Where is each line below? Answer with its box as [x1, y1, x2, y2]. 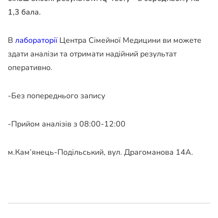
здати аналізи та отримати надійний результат [8, 49, 177, 60]
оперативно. [8, 62, 53, 73]
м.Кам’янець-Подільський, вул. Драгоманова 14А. [8, 147, 193, 158]
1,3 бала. [8, 7, 41, 18]
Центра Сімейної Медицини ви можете [57, 35, 201, 46]
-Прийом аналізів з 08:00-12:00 [8, 119, 126, 130]
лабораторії [15, 35, 57, 46]
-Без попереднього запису [8, 91, 107, 102]
